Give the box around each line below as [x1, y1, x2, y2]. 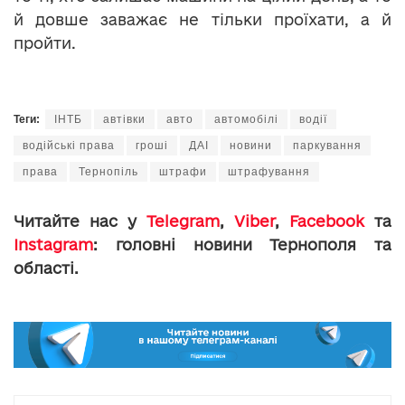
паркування [293, 138, 362, 152]
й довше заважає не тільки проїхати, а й [14, 10, 391, 28]
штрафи [159, 165, 207, 178]
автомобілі [214, 112, 278, 126]
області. [14, 259, 79, 277]
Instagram [14, 235, 93, 253]
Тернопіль [79, 165, 138, 178]
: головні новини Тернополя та [93, 235, 391, 253]
